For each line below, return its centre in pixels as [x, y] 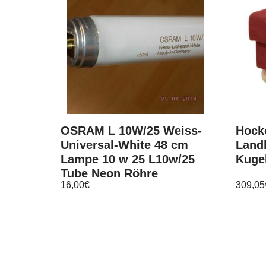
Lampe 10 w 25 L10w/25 [128, 159]
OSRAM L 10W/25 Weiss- [131, 131]
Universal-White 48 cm [124, 145]
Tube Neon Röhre [109, 174]
